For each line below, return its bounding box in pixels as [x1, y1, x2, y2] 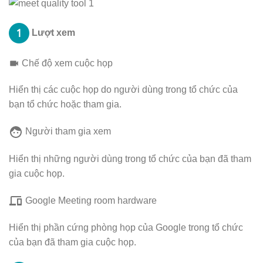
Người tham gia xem [23, 126, 113, 137]
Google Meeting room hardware [23, 195, 157, 205]
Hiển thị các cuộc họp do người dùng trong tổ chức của [9, 85, 238, 95]
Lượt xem [29, 27, 75, 38]
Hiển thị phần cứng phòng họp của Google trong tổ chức [9, 222, 243, 233]
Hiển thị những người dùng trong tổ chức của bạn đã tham [9, 153, 251, 164]
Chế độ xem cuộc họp [19, 58, 115, 68]
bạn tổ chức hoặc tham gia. [9, 99, 122, 110]
